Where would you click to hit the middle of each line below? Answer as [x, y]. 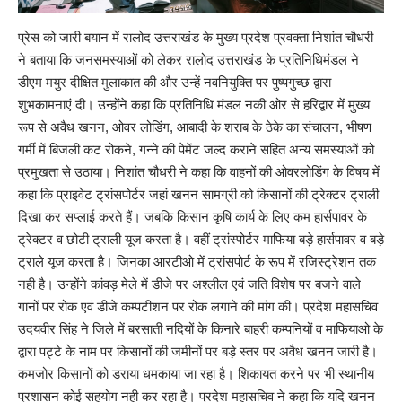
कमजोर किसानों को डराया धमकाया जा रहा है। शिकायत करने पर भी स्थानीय [196, 373]
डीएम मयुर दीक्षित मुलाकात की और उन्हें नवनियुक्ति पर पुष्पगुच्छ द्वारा [175, 82]
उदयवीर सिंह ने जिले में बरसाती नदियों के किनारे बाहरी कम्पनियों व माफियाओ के [201, 328]
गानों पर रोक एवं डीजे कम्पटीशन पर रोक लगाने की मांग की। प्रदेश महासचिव [198, 306]
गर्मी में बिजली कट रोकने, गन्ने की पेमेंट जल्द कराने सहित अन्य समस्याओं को [196, 149]
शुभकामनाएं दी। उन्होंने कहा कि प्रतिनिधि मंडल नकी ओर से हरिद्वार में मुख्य [194, 104]
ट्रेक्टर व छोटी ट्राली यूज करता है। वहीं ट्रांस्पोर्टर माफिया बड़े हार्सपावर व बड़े [201, 239]
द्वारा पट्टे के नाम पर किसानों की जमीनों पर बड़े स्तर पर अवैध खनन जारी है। [198, 351]
